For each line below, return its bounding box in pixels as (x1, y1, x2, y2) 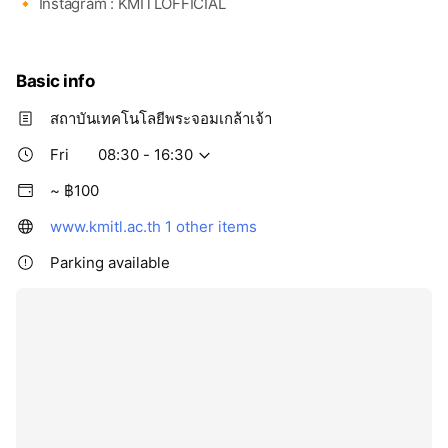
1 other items (165, 217, 257, 237)
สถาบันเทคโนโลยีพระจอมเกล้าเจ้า (50, 109, 272, 129)
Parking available (50, 253, 170, 273)
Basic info (16, 71, 95, 92)
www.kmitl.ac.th (50, 217, 161, 237)
